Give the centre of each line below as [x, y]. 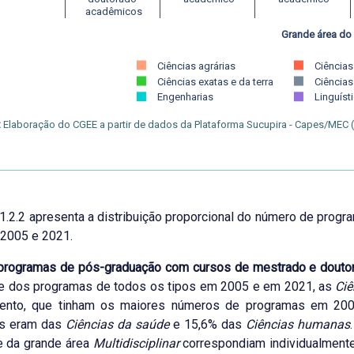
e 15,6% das [207, 325]
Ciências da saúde [117, 325]
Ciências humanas [298, 325]
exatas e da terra [235, 81]
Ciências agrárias [196, 66]
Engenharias [185, 97]
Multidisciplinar [136, 344]
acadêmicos [112, 12]
